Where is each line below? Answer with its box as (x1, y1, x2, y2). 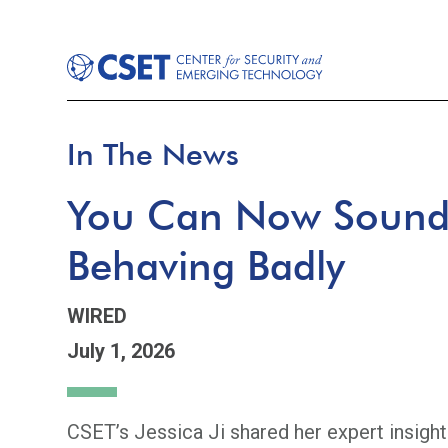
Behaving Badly (67, 241, 346, 289)
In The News (67, 136, 240, 172)
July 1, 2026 (67, 339, 176, 363)
